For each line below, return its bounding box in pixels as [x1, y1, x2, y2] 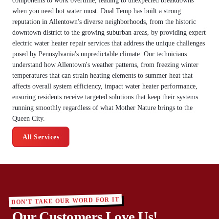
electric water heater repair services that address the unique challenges [12, 40, 205, 47]
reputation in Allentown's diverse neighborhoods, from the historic [12, 18, 196, 26]
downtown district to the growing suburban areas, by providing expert [12, 29, 206, 37]
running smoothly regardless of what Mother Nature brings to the [12, 104, 193, 112]
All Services [22, 132, 60, 141]
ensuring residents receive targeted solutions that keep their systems [12, 93, 198, 101]
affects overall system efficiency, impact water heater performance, [12, 83, 197, 90]
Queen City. [12, 115, 45, 123]
